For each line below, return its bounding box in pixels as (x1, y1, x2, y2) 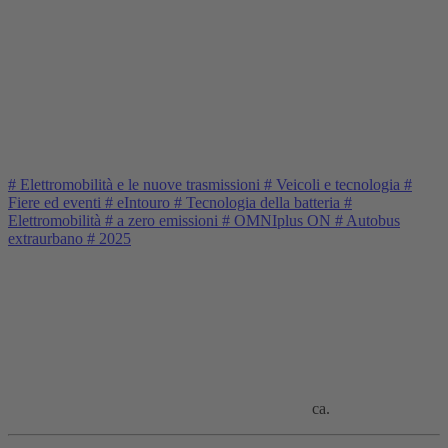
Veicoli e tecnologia (272, 175, 404, 193)
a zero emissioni (113, 211, 222, 229)
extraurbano (8, 229, 87, 247)
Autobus (343, 211, 400, 229)
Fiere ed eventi (8, 193, 105, 211)
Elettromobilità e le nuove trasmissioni (16, 175, 264, 193)
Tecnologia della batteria (182, 193, 344, 211)
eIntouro (113, 193, 174, 211)
